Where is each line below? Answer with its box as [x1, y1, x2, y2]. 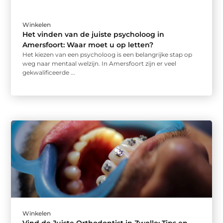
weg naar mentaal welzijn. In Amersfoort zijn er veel [22, 59, 177, 67]
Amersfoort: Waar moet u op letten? [22, 40, 154, 49]
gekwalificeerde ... [22, 68, 76, 76]
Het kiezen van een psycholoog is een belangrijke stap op [22, 50, 193, 58]
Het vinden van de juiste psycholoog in [22, 29, 165, 39]
